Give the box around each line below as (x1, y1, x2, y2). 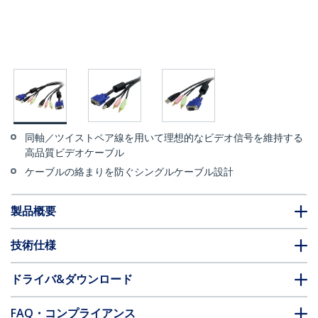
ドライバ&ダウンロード (11, 271, 133, 287)
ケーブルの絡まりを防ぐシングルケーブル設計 (25, 165, 234, 179)
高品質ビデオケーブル (25, 146, 124, 160)
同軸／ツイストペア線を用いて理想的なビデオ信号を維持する (25, 131, 303, 145)
